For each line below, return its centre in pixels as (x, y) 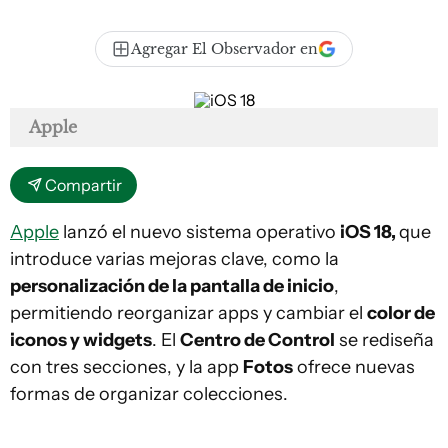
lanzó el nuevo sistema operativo (199, 232)
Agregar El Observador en (224, 49)
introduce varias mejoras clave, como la (174, 259)
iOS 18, (369, 232)
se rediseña (384, 340)
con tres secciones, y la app (126, 367)
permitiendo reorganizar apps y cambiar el (188, 313)
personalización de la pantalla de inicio (172, 286)
